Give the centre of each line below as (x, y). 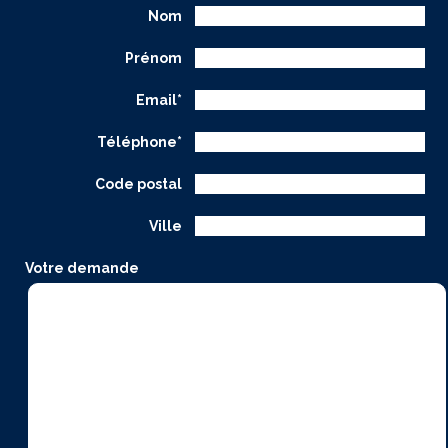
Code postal (139, 183)
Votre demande (82, 267)
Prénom (154, 57)
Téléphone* (140, 141)
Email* (159, 99)
